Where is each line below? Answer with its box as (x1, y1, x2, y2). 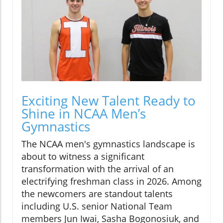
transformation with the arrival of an (21, 163, 174, 175)
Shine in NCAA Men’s (21, 105, 146, 123)
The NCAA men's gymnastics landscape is (21, 138, 195, 150)
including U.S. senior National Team (21, 200, 172, 213)
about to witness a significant (21, 150, 144, 163)
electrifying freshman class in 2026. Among (21, 175, 202, 188)
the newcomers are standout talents (21, 188, 173, 200)
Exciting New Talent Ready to (21, 92, 196, 110)
